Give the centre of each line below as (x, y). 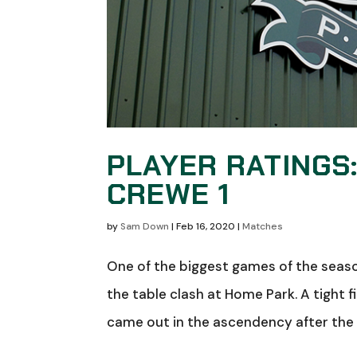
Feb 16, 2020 (206, 226)
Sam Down (145, 226)
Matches (263, 226)
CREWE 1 (169, 194)
